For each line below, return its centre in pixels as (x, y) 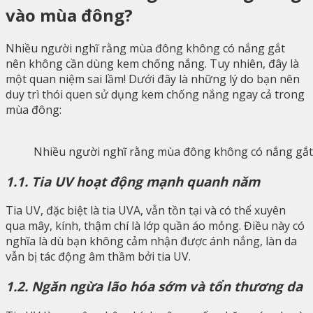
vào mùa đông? (69, 15)
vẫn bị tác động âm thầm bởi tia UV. (98, 257)
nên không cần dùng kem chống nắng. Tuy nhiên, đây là (152, 63)
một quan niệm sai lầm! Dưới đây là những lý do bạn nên (153, 79)
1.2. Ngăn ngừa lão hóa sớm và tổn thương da (154, 286)
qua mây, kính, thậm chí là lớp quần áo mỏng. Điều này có (155, 226)
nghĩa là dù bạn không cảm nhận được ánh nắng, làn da (151, 241)
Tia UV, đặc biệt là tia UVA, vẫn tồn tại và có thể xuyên (146, 211)
